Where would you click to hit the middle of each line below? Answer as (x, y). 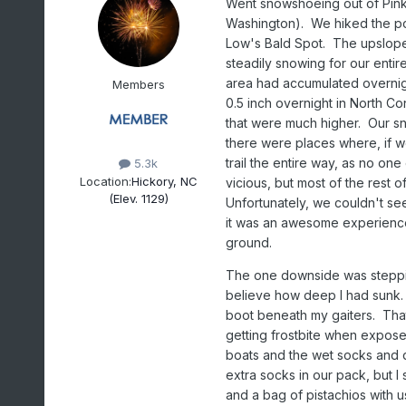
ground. (248, 243)
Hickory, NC (164, 181)
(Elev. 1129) (138, 198)
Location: (105, 181)
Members (138, 85)
